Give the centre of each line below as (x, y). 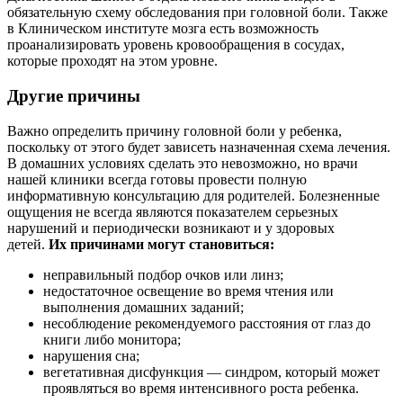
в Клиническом (56, 29)
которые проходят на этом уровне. (112, 61)
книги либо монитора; (112, 339)
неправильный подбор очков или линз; (163, 274)
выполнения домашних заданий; (143, 307)
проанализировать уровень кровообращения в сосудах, (176, 45)
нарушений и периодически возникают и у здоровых (171, 228)
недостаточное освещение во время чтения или (188, 291)
